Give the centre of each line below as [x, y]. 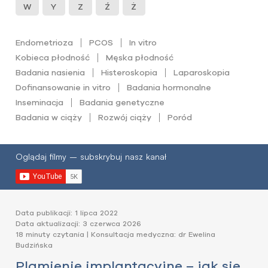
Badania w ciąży [49, 117]
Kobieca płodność [53, 57]
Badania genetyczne [122, 102]
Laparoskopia [202, 72]
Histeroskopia [130, 72]
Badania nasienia [50, 72]
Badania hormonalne [169, 87]
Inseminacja [39, 102]
